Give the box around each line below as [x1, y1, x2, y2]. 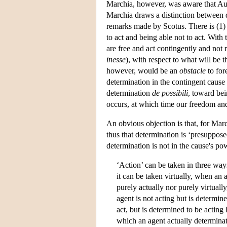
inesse [106, 55, 126, 64]
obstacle [179, 66, 206, 75]
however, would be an [106, 66, 179, 75]
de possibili [152, 88, 188, 97]
